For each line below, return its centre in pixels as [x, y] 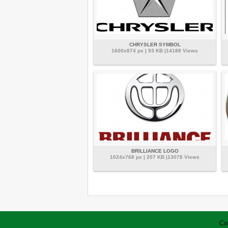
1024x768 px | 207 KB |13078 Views [155, 157]
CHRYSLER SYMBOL [155, 45]
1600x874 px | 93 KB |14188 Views [155, 51]
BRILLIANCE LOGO [155, 151]
